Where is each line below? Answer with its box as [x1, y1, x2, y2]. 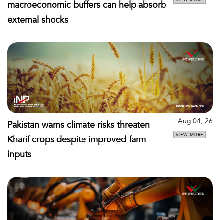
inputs [7, 148, 31, 161]
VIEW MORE [176, 131, 203, 137]
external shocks [7, 13, 68, 26]
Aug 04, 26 [178, 116, 213, 126]
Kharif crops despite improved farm [7, 133, 146, 146]
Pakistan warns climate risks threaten [7, 118, 150, 131]
